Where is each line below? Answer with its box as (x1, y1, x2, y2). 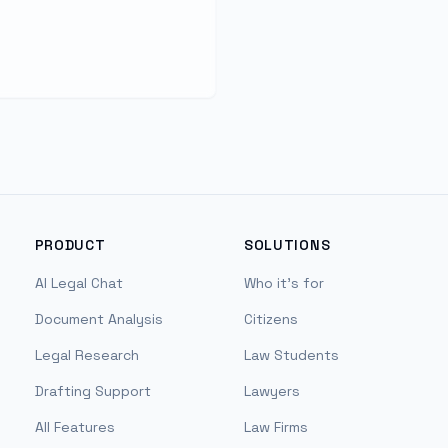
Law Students (243, 346, 339, 364)
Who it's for (243, 274, 324, 292)
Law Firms (243, 418, 308, 436)
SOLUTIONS (243, 236, 331, 254)
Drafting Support (34, 382, 151, 400)
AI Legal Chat (34, 274, 123, 292)
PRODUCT (34, 236, 106, 254)
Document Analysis (34, 310, 163, 328)
